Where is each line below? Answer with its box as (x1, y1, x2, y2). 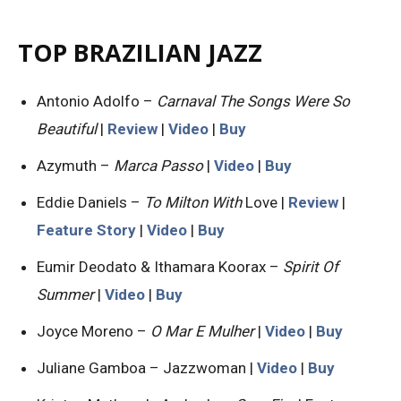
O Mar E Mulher (150, 321, 254, 340)
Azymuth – (37, 156, 114, 175)
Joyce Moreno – (37, 321, 150, 340)
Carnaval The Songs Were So (157, 91, 350, 110)
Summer (37, 285, 94, 303)
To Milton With (144, 192, 245, 211)
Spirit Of (283, 257, 338, 276)
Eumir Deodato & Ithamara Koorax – (37, 257, 283, 276)
